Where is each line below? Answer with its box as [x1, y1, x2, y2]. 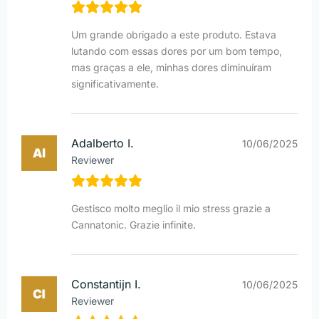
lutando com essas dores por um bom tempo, [71, 44, 282, 57]
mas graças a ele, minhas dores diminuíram [71, 61, 271, 73]
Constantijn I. [71, 276, 141, 291]
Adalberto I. [71, 135, 134, 150]
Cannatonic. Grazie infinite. [71, 218, 196, 231]
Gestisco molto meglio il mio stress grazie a [71, 202, 271, 214]
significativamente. [71, 77, 159, 90]
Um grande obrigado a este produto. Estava [71, 28, 276, 41]
